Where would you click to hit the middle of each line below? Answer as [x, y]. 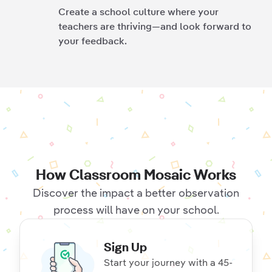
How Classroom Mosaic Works [136, 175]
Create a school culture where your [138, 12]
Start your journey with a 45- [168, 263]
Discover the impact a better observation [136, 193]
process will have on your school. [136, 210]
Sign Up [126, 247]
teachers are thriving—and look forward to [155, 26]
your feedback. [93, 41]
